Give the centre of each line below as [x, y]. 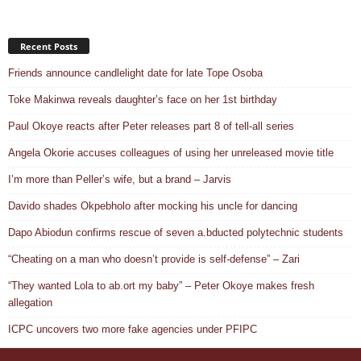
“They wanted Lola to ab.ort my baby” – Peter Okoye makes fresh [161, 286]
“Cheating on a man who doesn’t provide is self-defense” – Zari [154, 259]
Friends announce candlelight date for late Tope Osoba [135, 73]
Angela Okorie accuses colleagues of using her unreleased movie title [171, 153]
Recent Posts [49, 47]
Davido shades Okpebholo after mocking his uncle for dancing [153, 206]
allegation [30, 303]
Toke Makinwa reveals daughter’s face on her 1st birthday [143, 100]
